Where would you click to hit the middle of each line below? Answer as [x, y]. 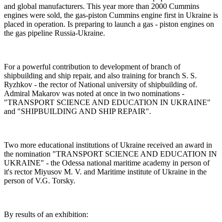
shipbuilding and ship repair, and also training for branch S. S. [100, 75]
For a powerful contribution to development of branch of [92, 66]
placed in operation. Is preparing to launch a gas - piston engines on [109, 24]
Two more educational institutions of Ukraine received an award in [108, 145]
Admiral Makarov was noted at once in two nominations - [94, 93]
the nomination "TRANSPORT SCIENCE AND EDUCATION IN [111, 154]
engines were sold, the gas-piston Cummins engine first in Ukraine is [111, 15]
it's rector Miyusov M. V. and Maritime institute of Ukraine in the [105, 171]
